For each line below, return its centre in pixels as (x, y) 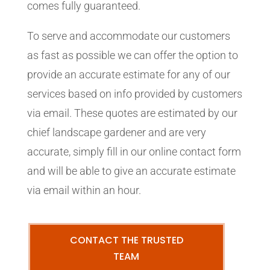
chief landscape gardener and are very (116, 132)
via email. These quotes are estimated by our (132, 113)
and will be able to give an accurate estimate (131, 171)
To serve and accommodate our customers (128, 36)
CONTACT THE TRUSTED (126, 240)
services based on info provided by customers (134, 94)
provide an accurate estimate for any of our (128, 74)
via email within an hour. (84, 190)
